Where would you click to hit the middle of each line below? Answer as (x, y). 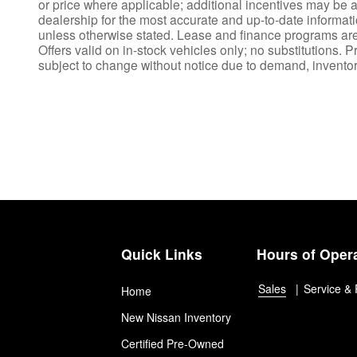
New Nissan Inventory (176, 318)
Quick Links (162, 254)
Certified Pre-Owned (173, 344)
